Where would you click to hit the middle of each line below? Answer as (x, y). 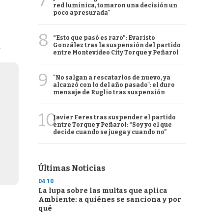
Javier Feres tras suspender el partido (114, 117)
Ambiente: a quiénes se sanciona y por (110, 200)
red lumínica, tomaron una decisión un (115, 5)
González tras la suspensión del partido (117, 45)
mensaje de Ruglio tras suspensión (109, 92)
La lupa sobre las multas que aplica (103, 191)
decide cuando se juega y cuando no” (110, 132)
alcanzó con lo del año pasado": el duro (114, 85)
